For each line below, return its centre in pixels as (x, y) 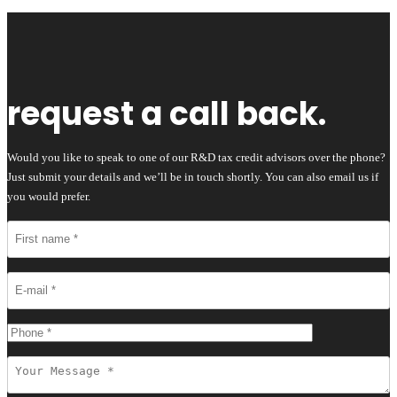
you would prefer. (49, 196)
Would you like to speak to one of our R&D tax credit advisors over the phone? (196, 157)
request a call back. (167, 113)
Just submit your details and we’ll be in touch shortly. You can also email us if (193, 176)
